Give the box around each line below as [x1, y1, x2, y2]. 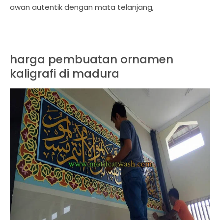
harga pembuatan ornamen [10, 52, 173, 67]
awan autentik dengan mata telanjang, [10, 2, 154, 12]
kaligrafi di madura [10, 66, 119, 82]
